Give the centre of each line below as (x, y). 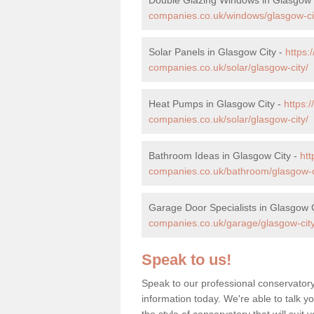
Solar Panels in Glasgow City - (217, 52)
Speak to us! (186, 259)
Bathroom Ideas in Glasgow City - (224, 155)
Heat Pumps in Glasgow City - (216, 103)
